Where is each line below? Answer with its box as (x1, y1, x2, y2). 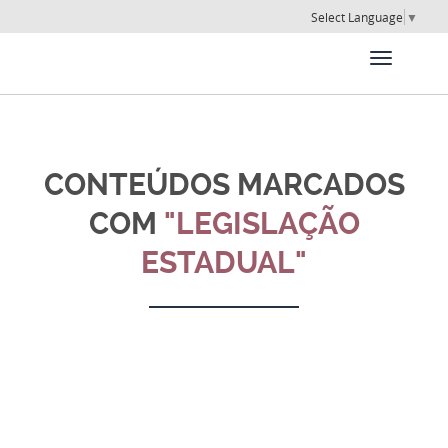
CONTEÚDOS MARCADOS (43, 167, 405, 203)
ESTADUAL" (141, 245, 307, 281)
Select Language (311, 9, 403, 26)
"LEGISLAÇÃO (163, 206, 360, 242)
